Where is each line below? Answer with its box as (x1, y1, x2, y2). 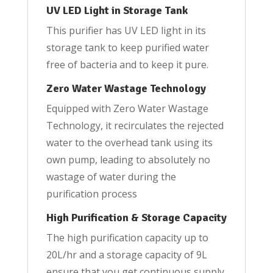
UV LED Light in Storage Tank (46, 4, 188, 18)
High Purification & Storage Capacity (46, 211, 227, 225)
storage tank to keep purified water (46, 41, 209, 55)
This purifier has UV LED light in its (46, 24, 206, 38)
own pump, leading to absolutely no (46, 153, 210, 167)
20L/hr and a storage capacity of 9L (46, 248, 207, 262)
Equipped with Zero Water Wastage (46, 102, 208, 116)
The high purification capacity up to (46, 231, 208, 245)
